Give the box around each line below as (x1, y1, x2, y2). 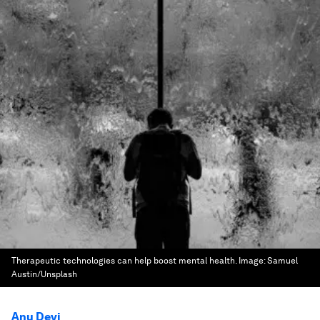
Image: (239, 256, 267, 266)
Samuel (267, 256, 298, 266)
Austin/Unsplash (11, 269, 77, 279)
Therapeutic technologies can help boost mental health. (11, 256, 236, 266)
